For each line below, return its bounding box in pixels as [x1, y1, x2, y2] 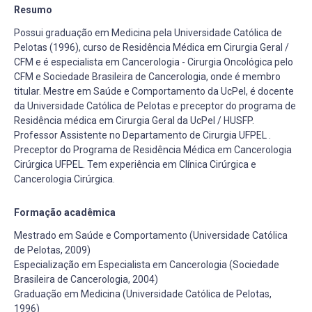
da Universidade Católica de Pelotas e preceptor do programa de [14, 100, 296, 111]
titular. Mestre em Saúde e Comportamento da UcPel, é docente [14, 86, 294, 97]
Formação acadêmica [14, 207, 116, 218]
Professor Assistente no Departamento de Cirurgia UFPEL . [14, 130, 271, 141]
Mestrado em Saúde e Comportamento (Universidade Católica [14, 230, 288, 241]
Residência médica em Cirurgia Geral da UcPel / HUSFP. [14, 115, 254, 126]
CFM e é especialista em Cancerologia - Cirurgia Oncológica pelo [14, 56, 293, 68]
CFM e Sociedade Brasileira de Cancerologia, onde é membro [14, 71, 281, 82]
